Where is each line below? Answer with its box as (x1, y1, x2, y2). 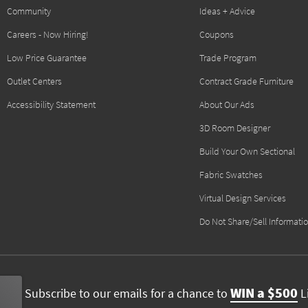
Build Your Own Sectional (199, 145, 295, 157)
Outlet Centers (7, 75, 62, 87)
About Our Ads (199, 98, 254, 111)
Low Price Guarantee (7, 52, 87, 64)
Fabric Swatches (199, 168, 263, 181)
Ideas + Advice (199, 5, 255, 17)
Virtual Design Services (199, 192, 286, 204)
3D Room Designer (199, 122, 270, 134)
